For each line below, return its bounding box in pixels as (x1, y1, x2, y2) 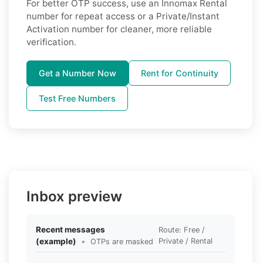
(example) (36, 236, 76, 246)
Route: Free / (159, 225, 205, 234)
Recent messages (36, 224, 105, 234)
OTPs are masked (90, 237, 153, 246)
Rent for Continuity (141, 68, 218, 78)
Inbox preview (26, 187, 122, 205)
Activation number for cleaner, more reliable (26, 23, 212, 35)
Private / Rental (159, 236, 213, 245)
